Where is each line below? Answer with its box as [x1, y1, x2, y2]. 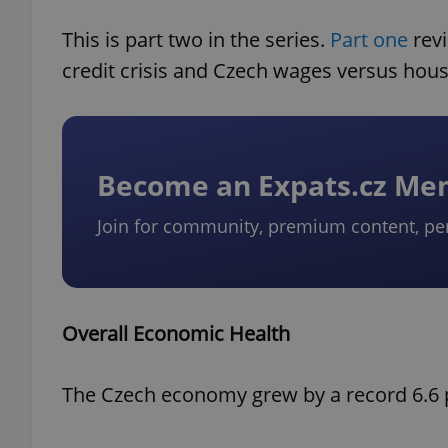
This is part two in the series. [62, 26, 330, 53]
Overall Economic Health [62, 320, 290, 347]
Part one [330, 26, 408, 53]
